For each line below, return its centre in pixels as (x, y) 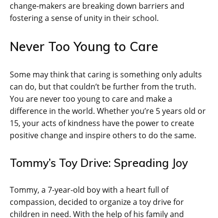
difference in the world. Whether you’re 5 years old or (108, 111)
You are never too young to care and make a (91, 99)
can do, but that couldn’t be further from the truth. (103, 86)
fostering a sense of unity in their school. (84, 18)
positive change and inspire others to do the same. (103, 135)
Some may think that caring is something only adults (106, 74)
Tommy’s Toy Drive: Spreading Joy (99, 163)
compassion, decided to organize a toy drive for (97, 202)
